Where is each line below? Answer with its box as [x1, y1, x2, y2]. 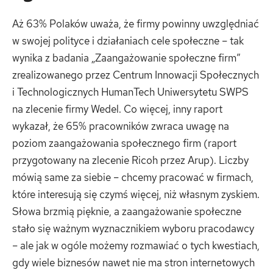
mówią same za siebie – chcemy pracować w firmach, [12, 171, 253, 185]
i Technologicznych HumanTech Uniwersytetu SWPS [12, 85, 249, 99]
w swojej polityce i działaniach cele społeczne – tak [12, 34, 244, 48]
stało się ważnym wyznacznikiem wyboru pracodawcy [12, 222, 254, 236]
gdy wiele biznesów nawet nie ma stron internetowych [12, 256, 255, 270]
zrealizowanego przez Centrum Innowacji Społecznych [12, 68, 259, 82]
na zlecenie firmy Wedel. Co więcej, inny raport [12, 102, 222, 116]
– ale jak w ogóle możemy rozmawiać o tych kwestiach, [12, 239, 260, 253]
